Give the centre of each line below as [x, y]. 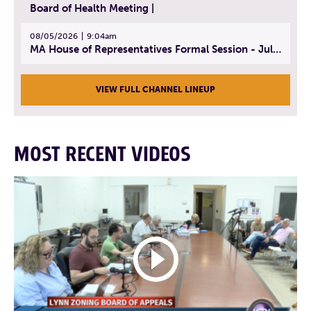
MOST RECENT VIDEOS [102, 155]
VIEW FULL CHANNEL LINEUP [155, 90]
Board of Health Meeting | [92, 9]
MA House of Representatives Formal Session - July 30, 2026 [277, 50]
